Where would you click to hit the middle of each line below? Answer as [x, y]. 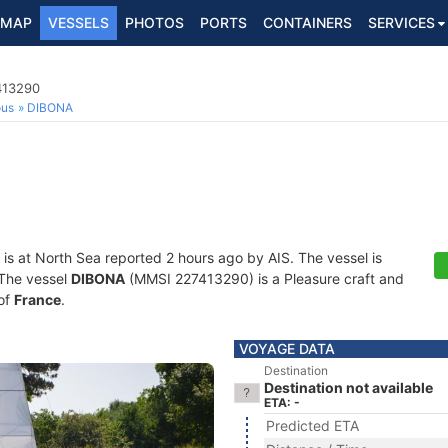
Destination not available [348, 387]
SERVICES [401, 22]
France [37, 299]
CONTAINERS [307, 22]
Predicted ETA [312, 425]
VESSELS [78, 22]
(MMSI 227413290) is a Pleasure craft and [264, 278]
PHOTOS [154, 22]
